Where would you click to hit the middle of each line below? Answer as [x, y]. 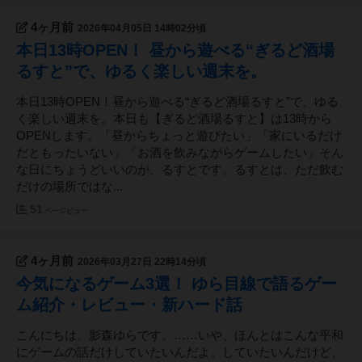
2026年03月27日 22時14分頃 [142, 262]
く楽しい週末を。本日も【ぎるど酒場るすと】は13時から [174, 119]
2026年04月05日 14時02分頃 [142, 29]
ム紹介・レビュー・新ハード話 [129, 305]
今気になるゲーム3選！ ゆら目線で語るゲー [177, 284]
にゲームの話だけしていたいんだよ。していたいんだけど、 [180, 353]
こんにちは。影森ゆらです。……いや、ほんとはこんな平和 [180, 336]
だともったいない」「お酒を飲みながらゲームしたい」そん [180, 153]
